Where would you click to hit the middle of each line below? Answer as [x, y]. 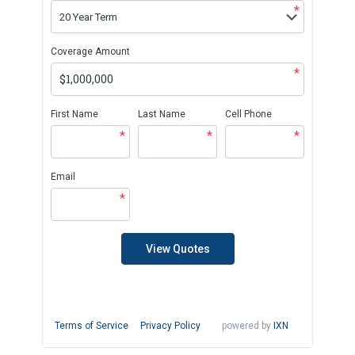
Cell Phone [248, 114]
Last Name [162, 114]
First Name [74, 114]
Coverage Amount [90, 51]
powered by [246, 325]
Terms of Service [92, 325]
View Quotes [177, 248]
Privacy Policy [170, 325]
